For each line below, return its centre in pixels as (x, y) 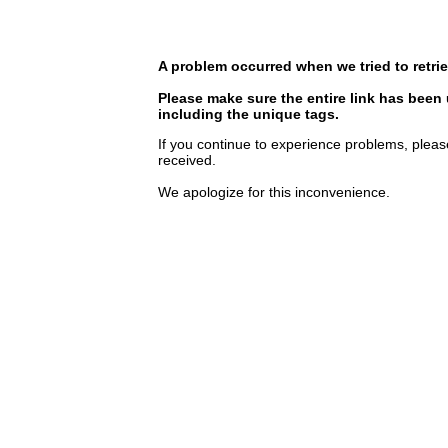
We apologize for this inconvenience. (274, 192)
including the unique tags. (248, 114)
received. (187, 160)
